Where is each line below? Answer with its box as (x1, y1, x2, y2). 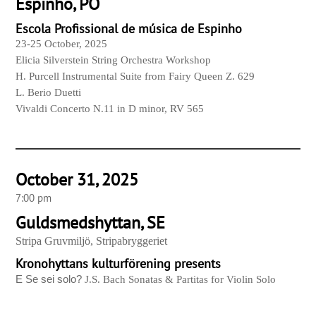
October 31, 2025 (16, 169, 139, 191)
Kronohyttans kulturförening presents (16, 255, 221, 272)
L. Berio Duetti (16, 87, 82, 99)
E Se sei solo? (16, 273, 85, 286)
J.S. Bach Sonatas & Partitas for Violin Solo (85, 274, 276, 286)
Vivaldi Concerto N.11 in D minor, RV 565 (16, 103, 205, 115)
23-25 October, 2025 (16, 38, 108, 50)
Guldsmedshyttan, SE (16, 212, 166, 234)
